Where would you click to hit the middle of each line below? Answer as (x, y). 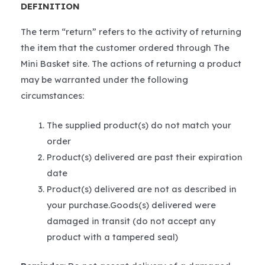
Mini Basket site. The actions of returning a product (131, 64)
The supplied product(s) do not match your (139, 125)
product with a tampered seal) (112, 237)
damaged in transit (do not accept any (131, 221)
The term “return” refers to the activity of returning (131, 32)
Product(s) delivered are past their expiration (144, 157)
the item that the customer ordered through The (125, 48)
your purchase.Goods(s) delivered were (131, 205)
